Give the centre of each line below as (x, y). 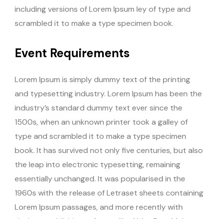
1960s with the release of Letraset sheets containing (109, 193)
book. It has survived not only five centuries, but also (109, 151)
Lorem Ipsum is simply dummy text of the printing (102, 80)
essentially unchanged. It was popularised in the (100, 179)
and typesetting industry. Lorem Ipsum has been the (108, 94)
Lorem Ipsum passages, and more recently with (99, 207)
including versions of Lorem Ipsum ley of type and (103, 9)
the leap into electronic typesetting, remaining (98, 165)
